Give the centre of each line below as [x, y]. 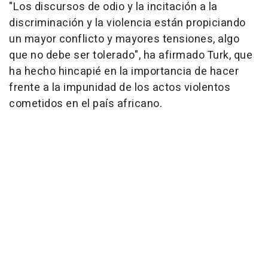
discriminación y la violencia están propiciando [127, 23]
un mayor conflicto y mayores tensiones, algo [124, 39]
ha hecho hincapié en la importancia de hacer [124, 72]
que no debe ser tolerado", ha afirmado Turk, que [131, 56]
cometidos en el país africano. [86, 104]
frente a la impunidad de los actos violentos [120, 88]
